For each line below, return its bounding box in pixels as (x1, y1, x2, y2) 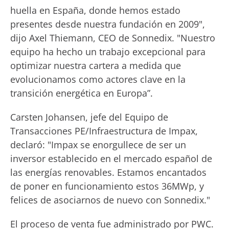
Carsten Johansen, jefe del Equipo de (10, 111, 168, 123)
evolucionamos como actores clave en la (10, 73, 186, 85)
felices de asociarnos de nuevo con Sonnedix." (10, 194, 210, 206)
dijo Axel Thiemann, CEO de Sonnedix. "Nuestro (10, 32, 215, 44)
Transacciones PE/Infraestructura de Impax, (10, 125, 198, 137)
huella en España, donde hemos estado (10, 4, 180, 16)
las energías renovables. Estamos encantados (10, 166, 207, 178)
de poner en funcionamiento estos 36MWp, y (10, 180, 204, 192)
